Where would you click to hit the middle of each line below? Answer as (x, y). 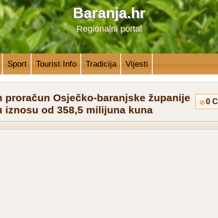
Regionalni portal (109, 29)
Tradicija (101, 64)
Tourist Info (56, 64)
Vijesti (136, 64)
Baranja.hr (109, 13)
